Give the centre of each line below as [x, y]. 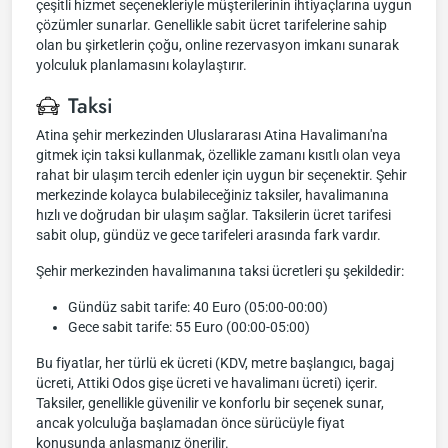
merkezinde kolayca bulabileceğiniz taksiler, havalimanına [212, 195]
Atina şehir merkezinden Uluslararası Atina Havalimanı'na [212, 135]
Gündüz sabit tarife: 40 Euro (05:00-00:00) [198, 307]
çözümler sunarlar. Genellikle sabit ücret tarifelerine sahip [211, 25]
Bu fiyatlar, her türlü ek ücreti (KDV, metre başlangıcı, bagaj [215, 363]
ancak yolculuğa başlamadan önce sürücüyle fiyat [190, 423]
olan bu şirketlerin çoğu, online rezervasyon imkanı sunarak [217, 45]
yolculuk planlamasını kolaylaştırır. [141, 65]
